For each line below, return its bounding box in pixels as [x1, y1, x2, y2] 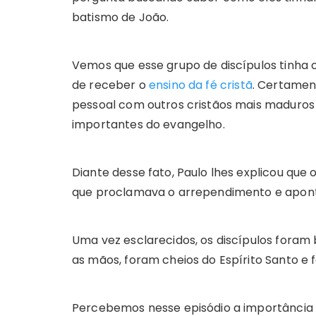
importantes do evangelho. [72, 116, 225, 133]
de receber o [72, 77, 149, 94]
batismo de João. [72, 9, 169, 26]
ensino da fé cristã [148, 77, 253, 94]
